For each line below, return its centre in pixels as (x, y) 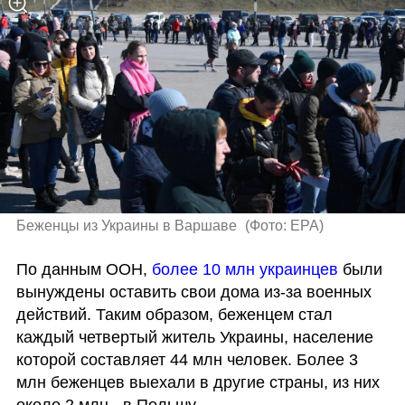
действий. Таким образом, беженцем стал (174, 314)
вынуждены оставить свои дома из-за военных (193, 292)
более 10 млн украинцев (245, 269)
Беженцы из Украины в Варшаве (128, 226)
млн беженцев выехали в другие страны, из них (198, 382)
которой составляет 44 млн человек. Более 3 (187, 359)
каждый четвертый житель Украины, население (194, 337)
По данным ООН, (84, 269)
